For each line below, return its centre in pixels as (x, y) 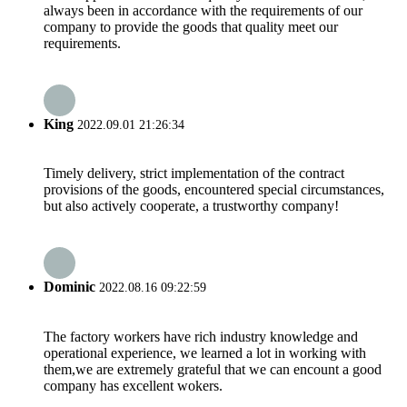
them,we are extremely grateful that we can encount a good (213, 369)
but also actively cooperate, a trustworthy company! (191, 206)
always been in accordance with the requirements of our (203, 10)
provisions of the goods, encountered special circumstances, (214, 190)
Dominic (69, 287)
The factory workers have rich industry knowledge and (201, 336)
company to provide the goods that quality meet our (191, 26)
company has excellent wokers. (133, 385)
